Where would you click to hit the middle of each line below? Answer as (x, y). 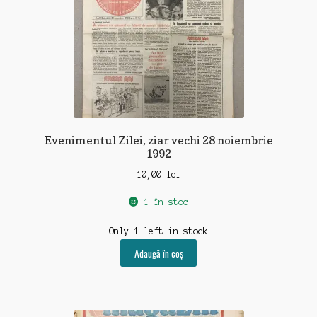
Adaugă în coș (158, 253)
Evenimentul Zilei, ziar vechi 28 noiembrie (158, 140)
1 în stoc (166, 202)
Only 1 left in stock (158, 231)
